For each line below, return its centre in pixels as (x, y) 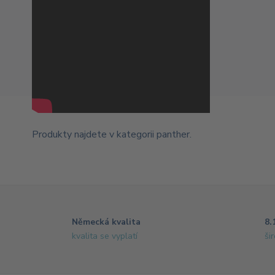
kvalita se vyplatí (105, 236)
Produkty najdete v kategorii (94, 134)
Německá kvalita (106, 222)
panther (173, 134)
